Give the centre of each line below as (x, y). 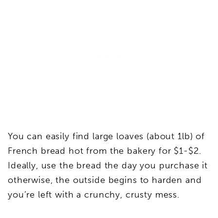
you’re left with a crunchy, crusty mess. (94, 194)
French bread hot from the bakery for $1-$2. (106, 151)
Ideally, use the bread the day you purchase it (108, 165)
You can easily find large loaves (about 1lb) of (106, 136)
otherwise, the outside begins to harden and (105, 180)
